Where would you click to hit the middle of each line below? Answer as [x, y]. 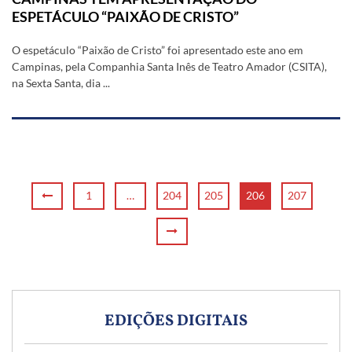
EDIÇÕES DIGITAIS [176, 321]
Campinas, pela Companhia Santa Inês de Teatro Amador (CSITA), [169, 66]
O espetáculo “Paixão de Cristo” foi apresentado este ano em [158, 49]
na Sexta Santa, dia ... [61, 82]
